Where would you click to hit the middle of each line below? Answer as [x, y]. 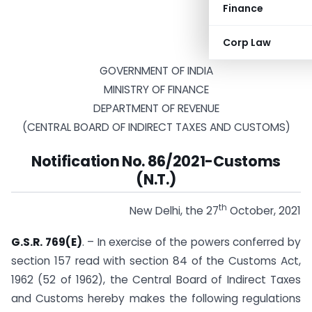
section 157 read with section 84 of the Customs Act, [156, 260]
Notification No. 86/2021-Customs [156, 162]
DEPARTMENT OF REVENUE [156, 108]
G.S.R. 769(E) [47, 242]
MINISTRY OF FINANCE [156, 89]
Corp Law [247, 42]
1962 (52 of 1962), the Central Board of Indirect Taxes [156, 279]
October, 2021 [264, 210]
